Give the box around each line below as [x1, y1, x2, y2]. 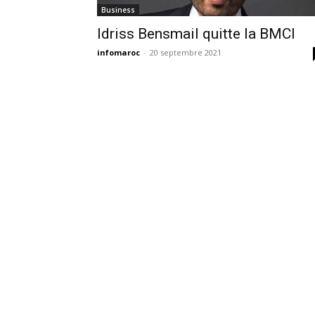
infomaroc [97, 47, 140, 58]
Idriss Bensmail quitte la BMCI [97, 25, 295, 42]
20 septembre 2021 [150, 47, 221, 58]
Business [101, 5, 135, 15]
